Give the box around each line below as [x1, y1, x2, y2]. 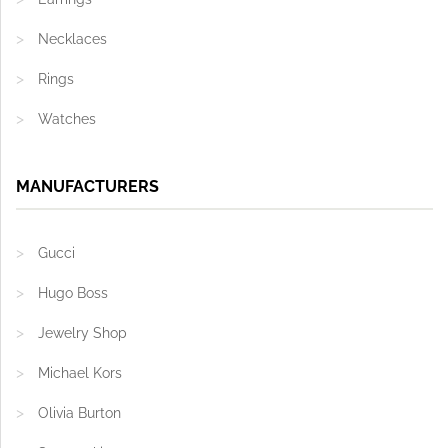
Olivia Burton [38, 405, 121, 421]
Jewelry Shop [38, 325, 127, 341]
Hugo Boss [38, 285, 108, 301]
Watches [38, 111, 96, 127]
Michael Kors [38, 365, 122, 381]
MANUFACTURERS [16, 177, 159, 196]
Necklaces [38, 31, 107, 47]
